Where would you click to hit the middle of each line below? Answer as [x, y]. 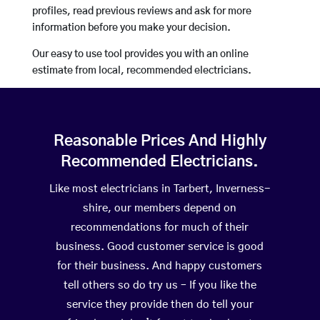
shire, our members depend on [160, 209]
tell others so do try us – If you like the [160, 286]
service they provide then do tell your [160, 305]
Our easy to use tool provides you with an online [140, 55]
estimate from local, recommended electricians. [141, 71]
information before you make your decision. [131, 28]
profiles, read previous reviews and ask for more [141, 12]
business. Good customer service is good [160, 247]
